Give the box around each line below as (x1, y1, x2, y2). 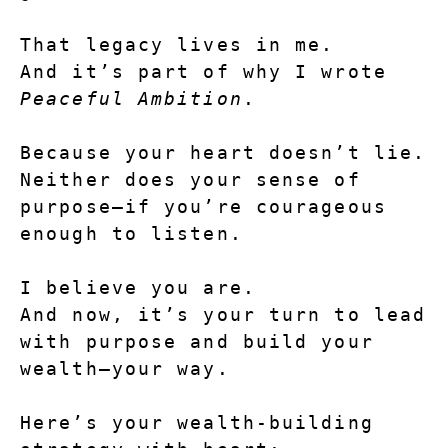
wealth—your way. (20, 358, 230, 380)
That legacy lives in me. (20, 34, 335, 56)
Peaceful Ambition (20, 88, 243, 110)
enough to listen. (20, 223, 243, 245)
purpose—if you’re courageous (20, 196, 387, 218)
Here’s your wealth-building (20, 412, 374, 434)
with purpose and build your (20, 331, 374, 353)
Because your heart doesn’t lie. (20, 142, 427, 164)
